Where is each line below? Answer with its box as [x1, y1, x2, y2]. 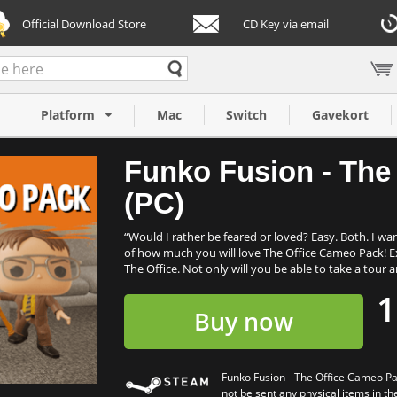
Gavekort [311, 106, 369, 124]
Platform [41, 106, 96, 124]
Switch [226, 106, 268, 124]
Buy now [193, 305, 293, 338]
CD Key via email [243, 16, 329, 32]
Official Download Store [22, 16, 146, 32]
